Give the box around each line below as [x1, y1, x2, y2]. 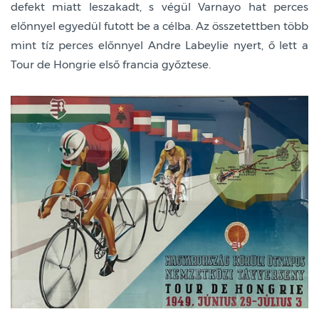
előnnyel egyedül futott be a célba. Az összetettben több [11, 19, 308, 33]
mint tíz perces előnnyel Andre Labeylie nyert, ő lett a [11, 38, 308, 53]
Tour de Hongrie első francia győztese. [11, 58, 211, 72]
